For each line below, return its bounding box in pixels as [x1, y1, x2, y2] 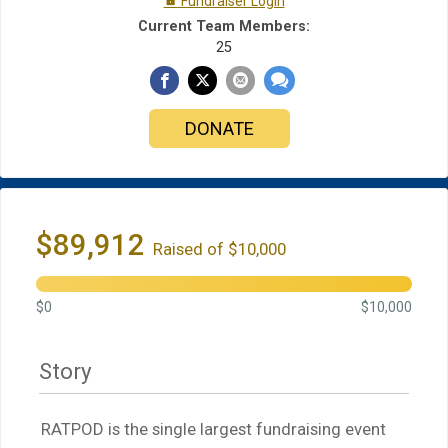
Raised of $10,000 [153, 239, 286, 260]
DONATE [184, 118, 254, 140]
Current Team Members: [138, 18, 310, 35]
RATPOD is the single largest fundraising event [41, 419, 386, 440]
